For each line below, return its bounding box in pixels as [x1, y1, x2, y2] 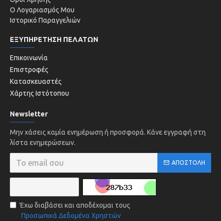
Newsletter [10, 110, 48, 118]
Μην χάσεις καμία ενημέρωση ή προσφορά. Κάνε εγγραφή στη [10, 128, 206, 136]
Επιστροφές [10, 66, 48, 74]
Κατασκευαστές [10, 77, 62, 85]
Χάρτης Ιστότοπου [10, 89, 69, 97]
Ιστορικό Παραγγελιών [10, 16, 80, 24]
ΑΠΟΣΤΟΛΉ [172, 159, 205, 166]
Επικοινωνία [10, 54, 48, 62]
